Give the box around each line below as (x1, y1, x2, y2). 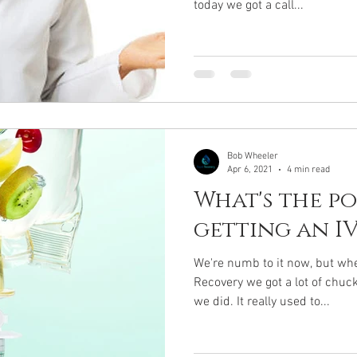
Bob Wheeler (227, 151, 278, 162)
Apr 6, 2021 (227, 163, 273, 175)
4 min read (287, 163, 330, 175)
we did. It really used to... (194, 294, 330, 310)
